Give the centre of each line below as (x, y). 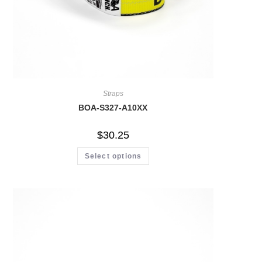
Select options (113, 156)
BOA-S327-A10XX (113, 108)
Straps (113, 94)
